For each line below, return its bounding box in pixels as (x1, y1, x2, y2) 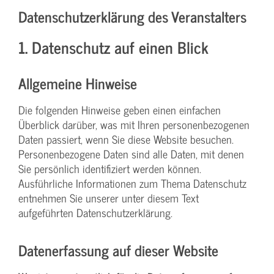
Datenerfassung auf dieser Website (18, 237, 218, 262)
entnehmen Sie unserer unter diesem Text (18, 188, 199, 207)
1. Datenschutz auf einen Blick (18, 33, 209, 60)
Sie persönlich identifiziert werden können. (18, 159, 201, 177)
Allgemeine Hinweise (18, 70, 137, 95)
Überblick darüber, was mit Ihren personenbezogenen (18, 115, 250, 133)
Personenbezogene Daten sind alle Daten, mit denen (18, 144, 244, 163)
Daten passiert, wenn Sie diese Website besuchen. (18, 130, 234, 148)
